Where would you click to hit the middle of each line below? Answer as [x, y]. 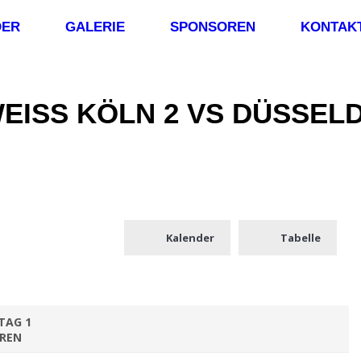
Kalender [190, 238]
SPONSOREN [213, 27]
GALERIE [95, 27]
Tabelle [301, 238]
